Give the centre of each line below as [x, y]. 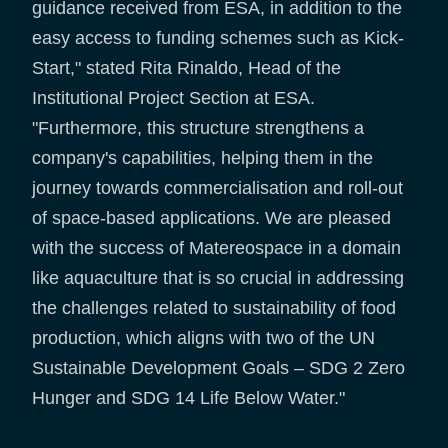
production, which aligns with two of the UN [203, 337]
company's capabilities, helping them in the [202, 157]
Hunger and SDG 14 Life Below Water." [188, 397]
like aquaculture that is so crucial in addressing [218, 277]
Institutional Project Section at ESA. [173, 97]
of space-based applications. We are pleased [211, 217]
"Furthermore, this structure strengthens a [198, 127]
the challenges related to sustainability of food [214, 307]
